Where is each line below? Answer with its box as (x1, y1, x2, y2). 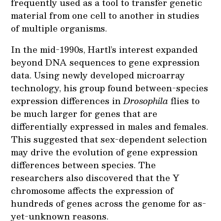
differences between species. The (11, 157, 156, 172)
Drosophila (123, 93, 171, 108)
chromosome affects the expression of (11, 183, 174, 197)
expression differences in (11, 93, 124, 108)
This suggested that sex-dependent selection (11, 132, 208, 146)
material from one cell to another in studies (11, 8, 200, 22)
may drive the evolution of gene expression (11, 145, 198, 159)
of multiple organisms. (11, 21, 108, 35)
